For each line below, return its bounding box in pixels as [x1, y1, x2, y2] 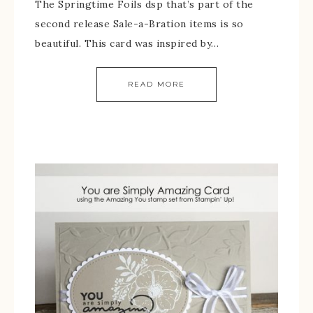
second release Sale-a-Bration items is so [35, 17, 244, 30]
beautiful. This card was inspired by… [35, 37, 219, 50]
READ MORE [128, 80, 185, 89]
